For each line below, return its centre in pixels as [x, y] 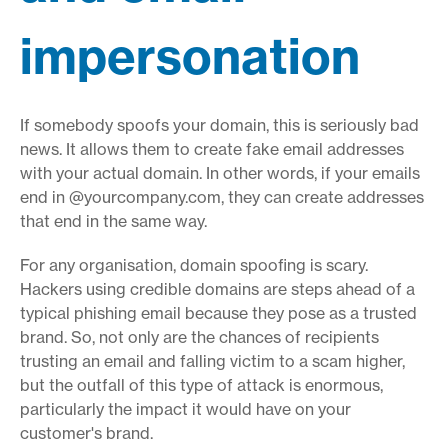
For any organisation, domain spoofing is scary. [194, 264]
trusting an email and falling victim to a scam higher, [212, 360]
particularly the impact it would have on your [185, 408]
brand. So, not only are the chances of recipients [199, 336]
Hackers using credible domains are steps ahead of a [217, 288]
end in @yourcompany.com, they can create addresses [222, 196]
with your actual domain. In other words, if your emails [220, 172]
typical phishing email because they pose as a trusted [218, 312]
